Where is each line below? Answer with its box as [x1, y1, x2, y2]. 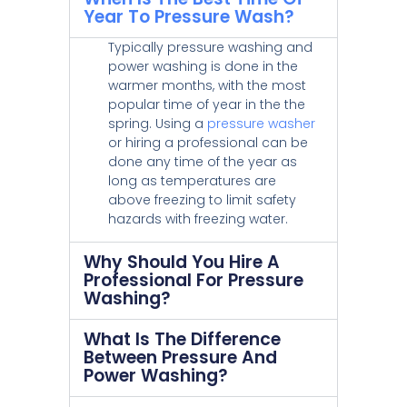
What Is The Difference [83, 327, 281, 352]
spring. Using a [107, 114, 207, 133]
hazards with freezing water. [107, 209, 288, 228]
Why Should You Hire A [83, 250, 280, 275]
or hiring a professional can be [107, 133, 308, 152]
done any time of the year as [107, 152, 297, 171]
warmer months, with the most [107, 75, 306, 94]
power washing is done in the [107, 56, 298, 75]
